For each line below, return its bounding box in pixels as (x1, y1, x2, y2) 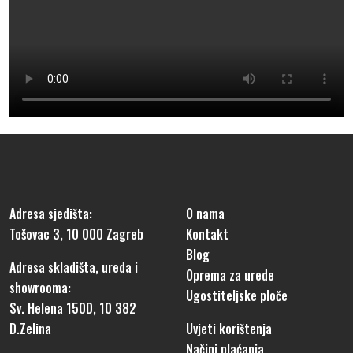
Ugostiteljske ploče (186, 286, 288, 305)
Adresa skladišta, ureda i (9, 258, 138, 277)
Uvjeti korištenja (186, 319, 272, 338)
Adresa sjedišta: (9, 204, 92, 223)
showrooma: (9, 278, 71, 297)
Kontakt (186, 225, 229, 243)
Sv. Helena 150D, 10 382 (9, 299, 136, 318)
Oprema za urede (186, 266, 274, 284)
